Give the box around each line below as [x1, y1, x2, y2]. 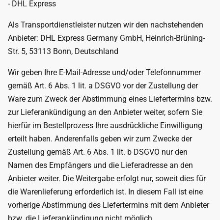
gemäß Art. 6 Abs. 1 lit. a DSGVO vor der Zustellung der [8, 81, 198, 90]
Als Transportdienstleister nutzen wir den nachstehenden [8, 20, 203, 29]
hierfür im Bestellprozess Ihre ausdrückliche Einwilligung [8, 121, 202, 130]
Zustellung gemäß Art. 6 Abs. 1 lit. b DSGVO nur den [8, 147, 188, 157]
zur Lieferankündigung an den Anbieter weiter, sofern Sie [8, 108, 202, 117]
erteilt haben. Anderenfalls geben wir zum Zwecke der [8, 134, 192, 143]
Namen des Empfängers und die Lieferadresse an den [8, 161, 193, 170]
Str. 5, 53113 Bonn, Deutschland [8, 47, 118, 56]
